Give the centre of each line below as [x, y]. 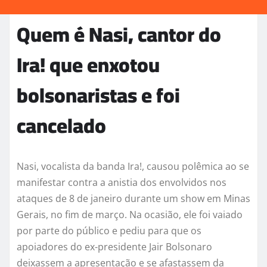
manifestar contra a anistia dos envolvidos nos [122, 183]
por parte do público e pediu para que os [109, 231]
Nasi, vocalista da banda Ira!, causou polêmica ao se [133, 167]
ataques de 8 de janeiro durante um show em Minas [133, 199]
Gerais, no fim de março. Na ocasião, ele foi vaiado [130, 215]
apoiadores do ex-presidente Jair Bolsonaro [114, 247]
